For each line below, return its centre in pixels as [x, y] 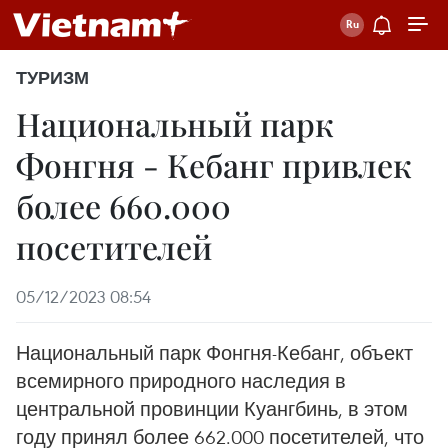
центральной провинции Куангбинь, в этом [212, 408]
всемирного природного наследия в [181, 380]
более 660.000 [123, 205]
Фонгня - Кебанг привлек [214, 164]
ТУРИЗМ [52, 78]
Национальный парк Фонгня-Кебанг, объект [214, 352]
